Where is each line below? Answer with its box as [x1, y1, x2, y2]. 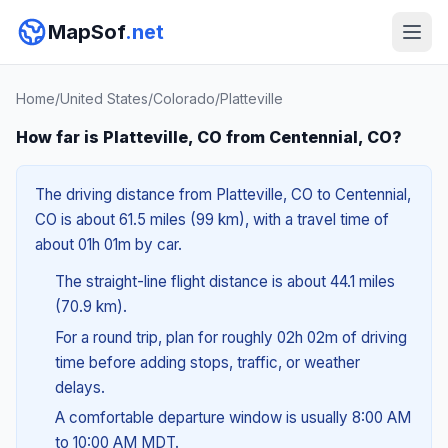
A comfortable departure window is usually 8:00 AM [54, 408, 411, 428]
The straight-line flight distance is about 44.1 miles [54, 272, 395, 291]
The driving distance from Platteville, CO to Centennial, [35, 185, 411, 204]
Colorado [153, 90, 215, 107]
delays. [54, 377, 105, 397]
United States [60, 90, 148, 107]
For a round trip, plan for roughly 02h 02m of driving [54, 327, 407, 347]
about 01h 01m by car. [35, 235, 182, 254]
